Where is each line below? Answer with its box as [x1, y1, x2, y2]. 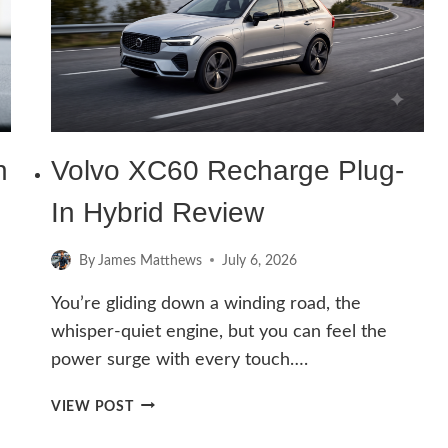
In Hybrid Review [51, 197, 264, 229]
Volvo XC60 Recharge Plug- [51, 155, 404, 187]
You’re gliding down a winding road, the [51, 294, 361, 313]
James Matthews [98, 252, 203, 268]
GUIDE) [132, 45, 184, 61]
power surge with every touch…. [51, 350, 308, 369]
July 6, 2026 [222, 252, 298, 268]
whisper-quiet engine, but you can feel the [51, 322, 387, 341]
